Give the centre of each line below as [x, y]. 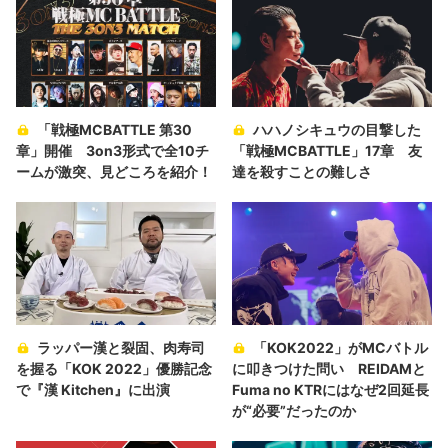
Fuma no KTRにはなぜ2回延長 [330, 390]
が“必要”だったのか [294, 411]
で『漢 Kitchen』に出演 [93, 390]
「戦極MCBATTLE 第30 [114, 129]
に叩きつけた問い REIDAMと [329, 369]
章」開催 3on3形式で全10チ [112, 150]
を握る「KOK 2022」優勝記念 [114, 369]
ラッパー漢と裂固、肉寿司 [121, 348]
